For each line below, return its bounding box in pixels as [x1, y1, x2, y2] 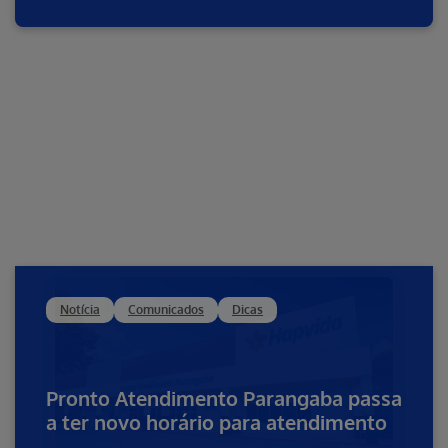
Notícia [60, 301, 100, 317]
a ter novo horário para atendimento [46, 408, 387, 435]
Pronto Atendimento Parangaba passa [46, 384, 402, 411]
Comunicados [128, 301, 204, 317]
